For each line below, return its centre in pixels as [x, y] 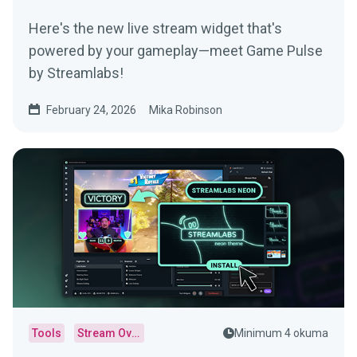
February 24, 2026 [91, 110]
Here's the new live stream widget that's [155, 29]
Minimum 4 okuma [281, 333]
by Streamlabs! [76, 73]
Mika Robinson [186, 110]
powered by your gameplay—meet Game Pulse [176, 51]
